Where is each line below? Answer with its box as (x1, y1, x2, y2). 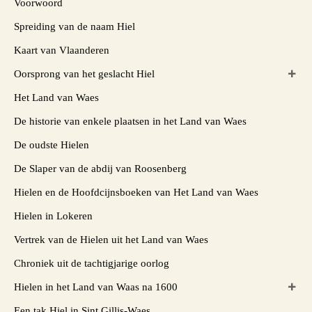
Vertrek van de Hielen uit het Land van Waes (14, 233, 208, 245)
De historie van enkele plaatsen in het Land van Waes (14, 115, 247, 127)
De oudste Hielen (14, 139, 89, 150)
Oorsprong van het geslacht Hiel (14, 68, 155, 79)
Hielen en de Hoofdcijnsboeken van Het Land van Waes (14, 186, 258, 198)
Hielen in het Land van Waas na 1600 (14, 281, 178, 292)
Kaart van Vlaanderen (14, 44, 109, 56)
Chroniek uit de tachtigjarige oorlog (14, 257, 169, 269)
